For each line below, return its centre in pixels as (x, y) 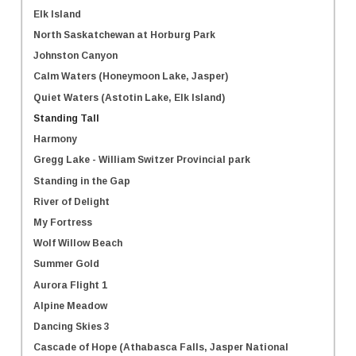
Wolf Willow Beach (78, 244)
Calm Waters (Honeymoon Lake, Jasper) (131, 77)
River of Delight (72, 201)
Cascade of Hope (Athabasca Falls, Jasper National (161, 347)
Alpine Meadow (70, 306)
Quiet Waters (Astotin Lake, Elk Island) (129, 97)
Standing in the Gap (82, 181)
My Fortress (63, 222)
